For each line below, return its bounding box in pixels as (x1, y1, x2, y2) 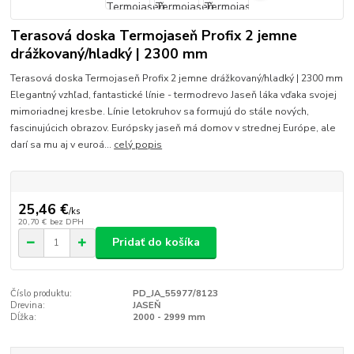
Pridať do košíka (112, 235, 200, 250)
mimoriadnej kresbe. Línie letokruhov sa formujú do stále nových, (10, 104, 310, 118)
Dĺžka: (10, 311, 37, 323)
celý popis (114, 137, 163, 151)
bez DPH (49, 215, 84, 228)
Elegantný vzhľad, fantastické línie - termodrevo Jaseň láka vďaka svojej (10, 88, 337, 101)
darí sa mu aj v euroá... (10, 137, 115, 151)
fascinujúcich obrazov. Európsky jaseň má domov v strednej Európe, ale (10, 121, 337, 134)
